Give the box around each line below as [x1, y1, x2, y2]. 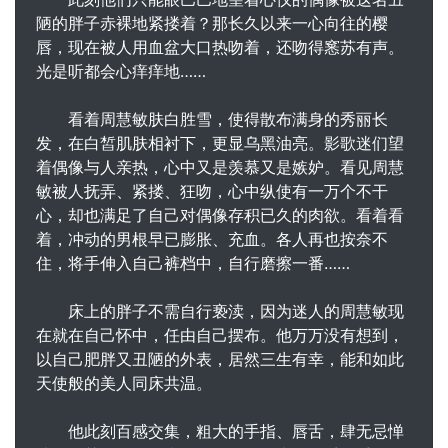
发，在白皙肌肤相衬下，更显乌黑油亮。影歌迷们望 [36, 132, 404, 153]
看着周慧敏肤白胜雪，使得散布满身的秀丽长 [36, 108, 388, 129]
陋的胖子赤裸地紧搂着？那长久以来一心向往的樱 [36, 12, 388, 33]
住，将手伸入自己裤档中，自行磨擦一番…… [36, 252, 350, 273]
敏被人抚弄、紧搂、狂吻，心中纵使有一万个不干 [36, 180, 388, 201]
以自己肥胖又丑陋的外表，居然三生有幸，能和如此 [36, 348, 404, 369]
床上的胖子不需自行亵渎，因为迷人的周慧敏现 [36, 300, 404, 321]
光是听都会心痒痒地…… [36, 60, 206, 81]
